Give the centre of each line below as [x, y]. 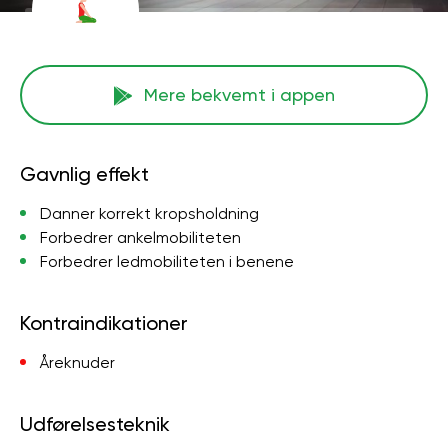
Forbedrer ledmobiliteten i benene [167, 261]
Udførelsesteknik [95, 424]
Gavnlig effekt [84, 174]
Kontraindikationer [104, 323]
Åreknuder [77, 362]
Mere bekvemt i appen [239, 94]
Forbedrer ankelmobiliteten [140, 237]
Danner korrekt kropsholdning [149, 213]
